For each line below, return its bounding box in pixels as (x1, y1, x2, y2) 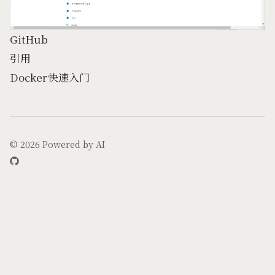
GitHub (10, 31, 48, 47)
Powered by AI (42, 137, 105, 150)
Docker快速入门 (10, 69, 90, 85)
